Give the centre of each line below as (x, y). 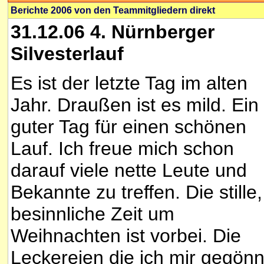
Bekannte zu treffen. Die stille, (136, 192)
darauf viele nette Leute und (129, 171)
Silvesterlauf (67, 54)
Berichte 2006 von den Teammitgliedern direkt (113, 10)
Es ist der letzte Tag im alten (129, 83)
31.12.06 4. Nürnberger (113, 32)
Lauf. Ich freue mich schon (122, 149)
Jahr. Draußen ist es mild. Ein (135, 105)
